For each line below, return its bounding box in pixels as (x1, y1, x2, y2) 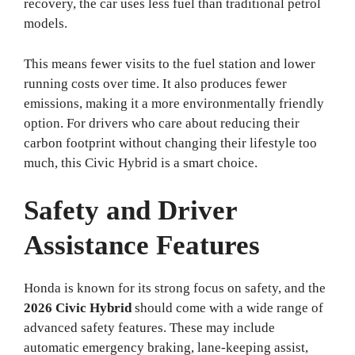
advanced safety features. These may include (24, 320, 275, 336)
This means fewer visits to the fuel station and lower (24, 55, 315, 71)
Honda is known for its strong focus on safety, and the (24, 281, 326, 296)
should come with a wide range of (132, 300, 323, 316)
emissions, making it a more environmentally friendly (24, 95, 324, 111)
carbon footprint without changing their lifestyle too (24, 135, 317, 151)
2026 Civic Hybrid (24, 300, 132, 316)
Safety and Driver (24, 195, 237, 227)
